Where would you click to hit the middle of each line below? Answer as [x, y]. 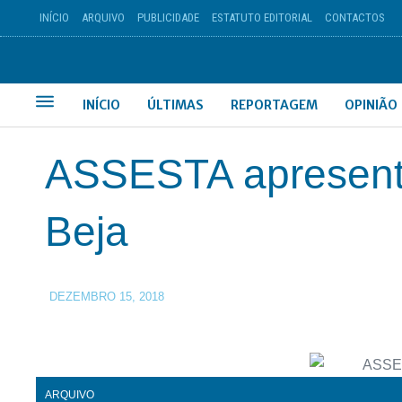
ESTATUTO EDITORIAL [262, 17]
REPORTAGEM [275, 105]
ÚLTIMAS [176, 105]
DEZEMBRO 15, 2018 [107, 297]
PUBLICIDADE [168, 17]
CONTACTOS [354, 17]
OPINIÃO [371, 105]
